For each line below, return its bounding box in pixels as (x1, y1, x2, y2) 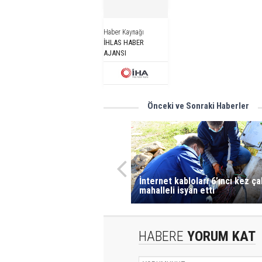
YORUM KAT (184, 227, 256, 244)
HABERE (139, 227, 184, 244)
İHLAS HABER (104, 38, 144, 47)
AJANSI (104, 49, 126, 57)
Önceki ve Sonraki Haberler (147, 101, 249, 111)
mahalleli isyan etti (139, 184, 215, 196)
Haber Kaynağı (104, 28, 144, 36)
